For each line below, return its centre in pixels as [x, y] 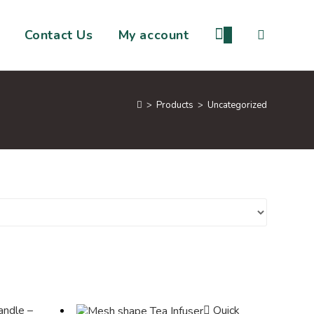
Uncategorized [237, 105]
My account [153, 35]
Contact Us [59, 35]
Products [175, 105]
